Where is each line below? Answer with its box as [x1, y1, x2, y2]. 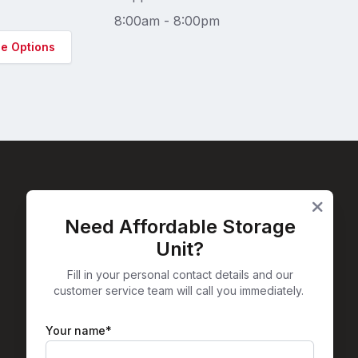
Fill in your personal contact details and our [66, 268, 293, 281]
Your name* [46, 324, 112, 337]
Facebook [172, 217, 261, 241]
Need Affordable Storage [64, 215, 296, 238]
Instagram [209, 217, 301, 241]
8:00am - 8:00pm [113, 13, 220, 30]
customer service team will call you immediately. [53, 284, 307, 297]
